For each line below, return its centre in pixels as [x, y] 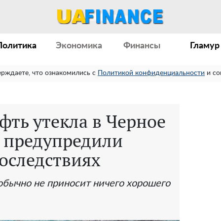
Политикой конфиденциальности [151, 73]
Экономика [79, 46]
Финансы [142, 46]
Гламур [205, 46]
